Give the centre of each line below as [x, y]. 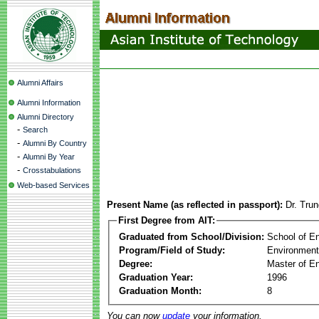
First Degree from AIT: [167, 220]
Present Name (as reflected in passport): [195, 205]
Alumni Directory [46, 117]
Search [35, 130]
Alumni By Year [49, 157]
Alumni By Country [55, 143]
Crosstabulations [52, 170]
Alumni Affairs [40, 83]
